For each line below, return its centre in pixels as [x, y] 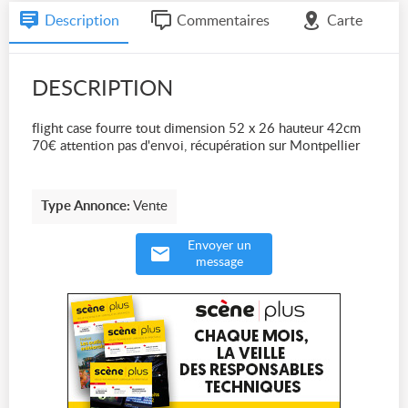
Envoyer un [219, 246]
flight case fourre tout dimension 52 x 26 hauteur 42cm [196, 129]
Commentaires [223, 21]
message [219, 262]
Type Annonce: [86, 206]
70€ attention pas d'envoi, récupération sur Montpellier [196, 146]
